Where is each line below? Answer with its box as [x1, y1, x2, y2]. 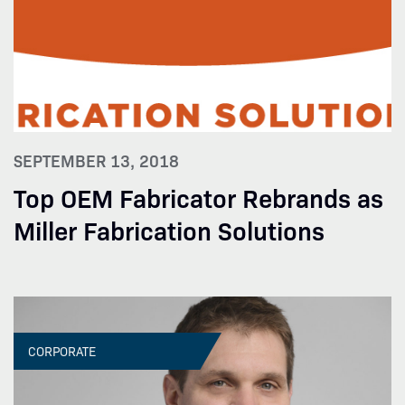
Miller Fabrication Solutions [14, 211, 325, 247]
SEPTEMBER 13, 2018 [14, 148, 179, 172]
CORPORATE [28, 341, 96, 360]
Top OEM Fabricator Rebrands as [14, 178, 383, 214]
